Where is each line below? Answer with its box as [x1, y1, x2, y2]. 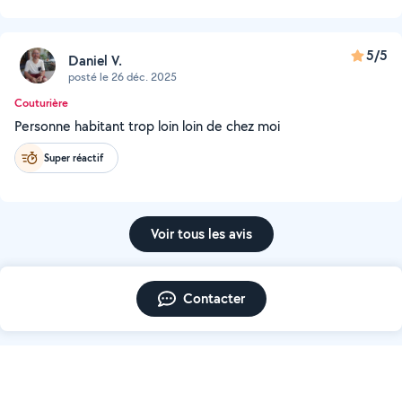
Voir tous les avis [150, 224, 252, 243]
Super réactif [44, 150, 103, 165]
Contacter [182, 289, 245, 308]
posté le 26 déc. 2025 [68, 68, 177, 84]
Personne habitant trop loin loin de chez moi [14, 117, 280, 135]
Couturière [14, 95, 68, 110]
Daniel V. [68, 50, 122, 70]
